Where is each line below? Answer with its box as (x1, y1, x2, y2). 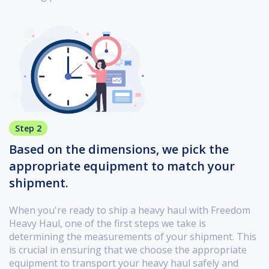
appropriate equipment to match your (9, 158, 235, 175)
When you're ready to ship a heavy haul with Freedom (9, 204, 250, 217)
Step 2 (15, 122, 41, 134)
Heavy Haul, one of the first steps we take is (9, 217, 206, 231)
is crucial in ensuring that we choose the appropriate (9, 243, 247, 257)
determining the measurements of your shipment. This (9, 230, 256, 244)
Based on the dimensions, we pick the (9, 141, 229, 158)
